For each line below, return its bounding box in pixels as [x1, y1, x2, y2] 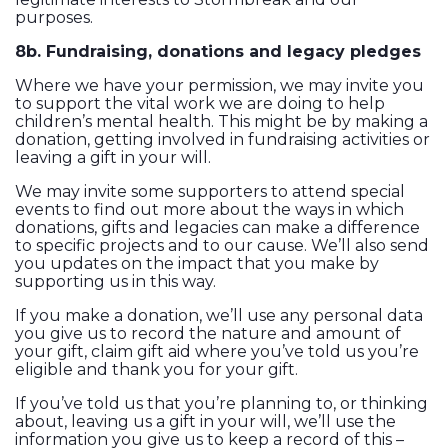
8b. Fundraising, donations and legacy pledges [15, 42, 421, 62]
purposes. [15, 8, 93, 28]
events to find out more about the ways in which [15, 200, 404, 220]
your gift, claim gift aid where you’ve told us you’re [15, 342, 419, 362]
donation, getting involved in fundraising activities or [15, 130, 430, 150]
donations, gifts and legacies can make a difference [15, 218, 420, 238]
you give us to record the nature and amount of [15, 324, 401, 344]
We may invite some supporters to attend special [15, 182, 405, 202]
